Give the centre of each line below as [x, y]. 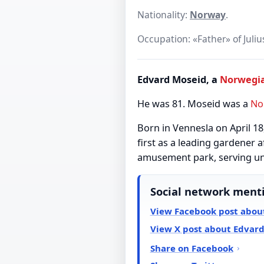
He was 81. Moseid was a [194, 103]
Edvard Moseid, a [179, 79]
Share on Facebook [192, 248]
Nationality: [164, 14]
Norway [208, 14]
